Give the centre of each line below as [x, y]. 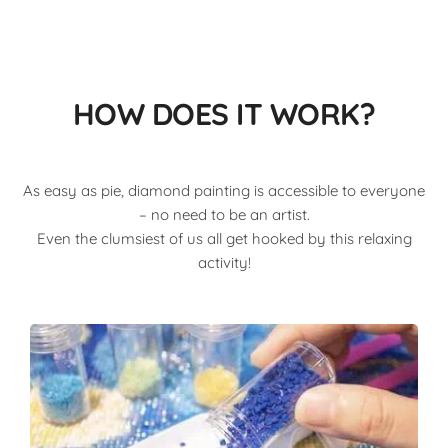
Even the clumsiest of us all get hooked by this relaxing [224, 239]
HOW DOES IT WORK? [224, 114]
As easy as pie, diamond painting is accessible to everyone [224, 191]
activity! [224, 263]
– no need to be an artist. [224, 215]
